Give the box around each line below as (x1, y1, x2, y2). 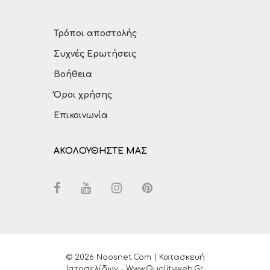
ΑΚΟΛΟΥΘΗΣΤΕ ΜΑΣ (54, 146, 147, 155)
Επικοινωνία (54, 110, 108, 120)
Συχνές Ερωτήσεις (54, 49, 136, 58)
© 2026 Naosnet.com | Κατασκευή (65, 253, 205, 262)
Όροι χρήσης (54, 90, 112, 99)
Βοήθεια (54, 69, 92, 79)
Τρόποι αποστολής (54, 28, 137, 38)
